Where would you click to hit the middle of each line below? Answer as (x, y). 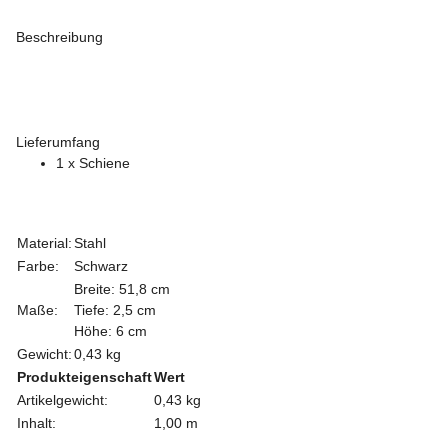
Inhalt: (36, 422)
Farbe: (38, 265)
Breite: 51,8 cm (122, 288)
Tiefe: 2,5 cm (115, 309)
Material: (44, 242)
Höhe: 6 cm (110, 330)
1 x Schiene (93, 162)
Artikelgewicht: (62, 399)
